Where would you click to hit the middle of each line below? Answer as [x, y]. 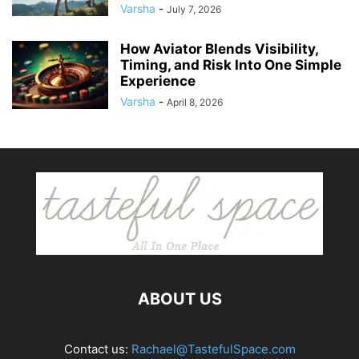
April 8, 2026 [195, 102]
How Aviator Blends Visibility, [219, 48]
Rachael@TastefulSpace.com [213, 349]
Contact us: [97, 349]
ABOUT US [179, 298]
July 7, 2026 [194, 9]
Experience [158, 81]
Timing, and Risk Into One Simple [231, 65]
